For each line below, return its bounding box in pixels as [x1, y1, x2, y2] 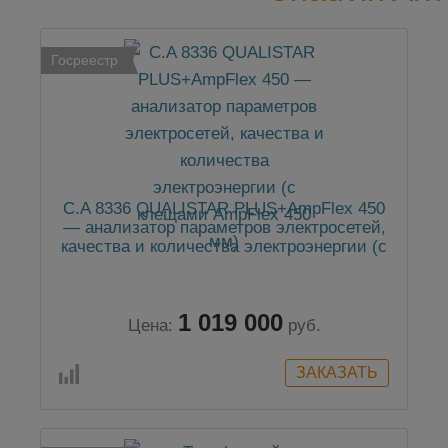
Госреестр [51, 52, 118, 68]
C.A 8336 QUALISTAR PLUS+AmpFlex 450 [63, 199, 385, 218]
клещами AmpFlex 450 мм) [119, 256, 329, 275]
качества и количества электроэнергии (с [61, 237, 387, 256]
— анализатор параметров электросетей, [62, 218, 386, 237]
